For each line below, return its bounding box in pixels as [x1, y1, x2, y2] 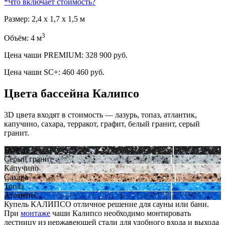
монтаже [21, 208, 50, 217]
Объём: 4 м [4, 34, 42, 43]
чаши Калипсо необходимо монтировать [50, 208, 191, 217]
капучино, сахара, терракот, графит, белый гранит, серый [4, 119, 200, 128]
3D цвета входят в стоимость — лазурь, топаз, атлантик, [4, 110, 197, 119]
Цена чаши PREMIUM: [4, 51, 85, 60]
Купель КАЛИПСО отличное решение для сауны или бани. [4, 199, 209, 208]
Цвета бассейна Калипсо [4, 87, 139, 100]
